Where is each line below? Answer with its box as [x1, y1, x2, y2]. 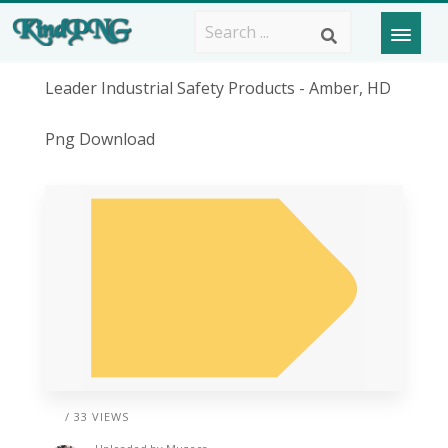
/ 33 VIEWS [64, 409, 129, 425]
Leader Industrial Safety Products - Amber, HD [44, 77, 391, 99]
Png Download [44, 128, 155, 150]
